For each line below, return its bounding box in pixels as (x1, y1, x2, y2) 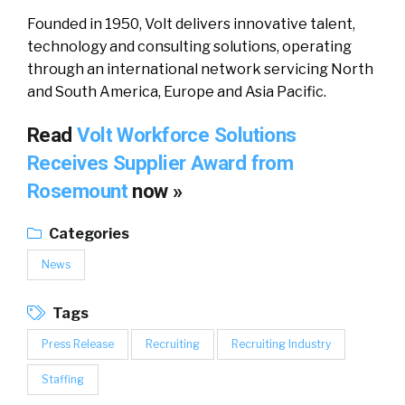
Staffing (42, 372, 84, 386)
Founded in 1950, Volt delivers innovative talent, (27, 15, 355, 33)
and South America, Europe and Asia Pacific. (27, 83, 326, 100)
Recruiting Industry (231, 337, 331, 351)
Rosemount (27, 179, 133, 202)
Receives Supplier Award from (27, 151, 294, 174)
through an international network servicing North (27, 61, 373, 78)
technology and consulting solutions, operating (27, 38, 352, 55)
